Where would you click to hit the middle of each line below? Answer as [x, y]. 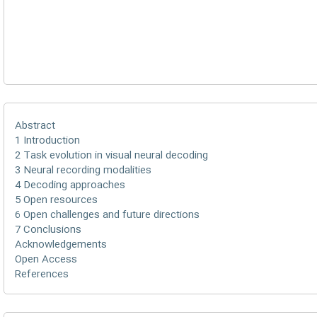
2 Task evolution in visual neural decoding [111, 156]
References [42, 275]
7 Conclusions [48, 230]
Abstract [35, 126]
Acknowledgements [61, 245]
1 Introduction [47, 141]
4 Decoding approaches [70, 185]
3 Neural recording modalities [83, 171]
